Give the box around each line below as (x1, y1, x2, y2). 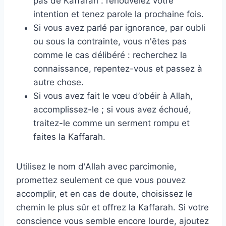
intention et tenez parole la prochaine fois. (33, 9, 204, 19)
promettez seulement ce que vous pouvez (16, 175, 186, 185)
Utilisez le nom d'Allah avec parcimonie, (16, 161, 177, 172)
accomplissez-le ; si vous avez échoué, (33, 104, 191, 115)
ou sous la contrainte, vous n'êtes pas (33, 36, 187, 46)
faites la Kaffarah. (33, 131, 105, 142)
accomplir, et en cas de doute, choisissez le (16, 188, 193, 199)
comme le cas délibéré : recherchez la (33, 49, 187, 60)
